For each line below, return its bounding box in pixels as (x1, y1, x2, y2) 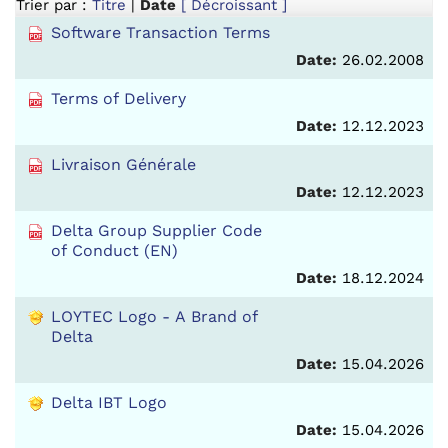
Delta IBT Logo (51, 393, 167, 412)
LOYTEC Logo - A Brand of (51, 307, 258, 326)
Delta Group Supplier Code (51, 221, 262, 240)
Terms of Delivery (51, 89, 186, 108)
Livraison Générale (51, 155, 196, 174)
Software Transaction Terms (51, 23, 270, 42)
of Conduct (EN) (51, 241, 178, 260)
